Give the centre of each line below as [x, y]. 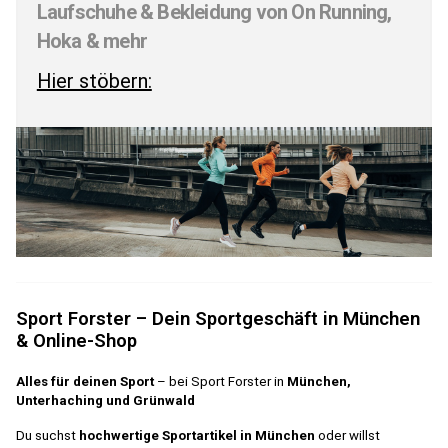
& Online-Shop [76, 340]
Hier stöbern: [94, 81]
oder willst [347, 435]
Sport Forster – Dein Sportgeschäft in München [218, 318]
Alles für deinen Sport [85, 381]
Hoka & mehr [91, 41]
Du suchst [47, 435]
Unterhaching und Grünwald [105, 400]
